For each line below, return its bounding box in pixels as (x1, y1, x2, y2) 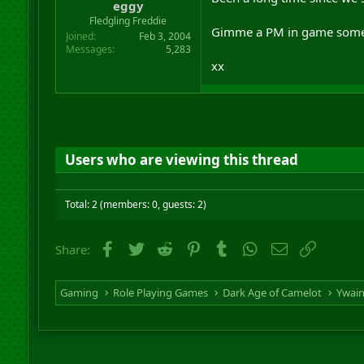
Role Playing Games (112, 285, 208, 300)
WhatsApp (260, 239, 318, 256)
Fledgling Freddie (89, 14, 167, 28)
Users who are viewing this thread (64, 149, 298, 169)
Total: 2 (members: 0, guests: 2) (64, 197, 206, 211)
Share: (54, 240, 90, 258)
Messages (65, 42, 112, 56)
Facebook (117, 239, 171, 256)
